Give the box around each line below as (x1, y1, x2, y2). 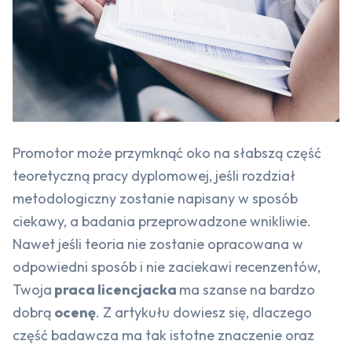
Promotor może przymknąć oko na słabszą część (13, 144, 321, 163)
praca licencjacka (52, 280, 179, 299)
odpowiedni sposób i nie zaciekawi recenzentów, (13, 258, 321, 277)
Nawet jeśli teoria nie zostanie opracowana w (13, 235, 303, 254)
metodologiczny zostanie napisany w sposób (13, 189, 298, 208)
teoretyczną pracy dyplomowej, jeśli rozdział (13, 167, 295, 185)
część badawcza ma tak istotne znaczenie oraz (13, 326, 314, 345)
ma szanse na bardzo (179, 280, 315, 299)
